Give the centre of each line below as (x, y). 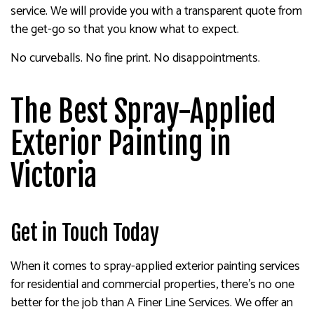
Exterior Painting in (121, 144)
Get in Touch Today (85, 233)
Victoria (54, 176)
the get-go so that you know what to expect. (125, 29)
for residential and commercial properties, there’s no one (152, 285)
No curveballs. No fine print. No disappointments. (135, 58)
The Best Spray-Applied (143, 111)
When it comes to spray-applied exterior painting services (155, 266)
